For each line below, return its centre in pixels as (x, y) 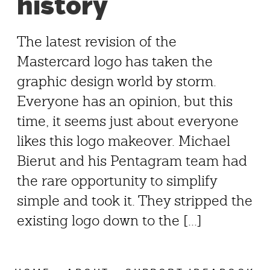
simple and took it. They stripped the (135, 201)
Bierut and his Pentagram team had (132, 161)
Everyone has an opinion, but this (125, 101)
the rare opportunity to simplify (117, 181)
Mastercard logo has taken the (115, 61)
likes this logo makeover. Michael (124, 141)
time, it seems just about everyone (128, 121)
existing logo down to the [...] (109, 221)
